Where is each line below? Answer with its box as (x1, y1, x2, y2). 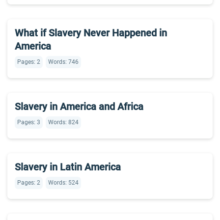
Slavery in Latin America (15, 161, 121, 173)
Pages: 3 (17, 119, 40, 126)
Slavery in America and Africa (15, 101, 143, 112)
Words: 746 (48, 58, 79, 65)
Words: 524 (48, 179, 79, 186)
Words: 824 (48, 119, 79, 126)
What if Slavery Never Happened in (15, 27, 167, 39)
